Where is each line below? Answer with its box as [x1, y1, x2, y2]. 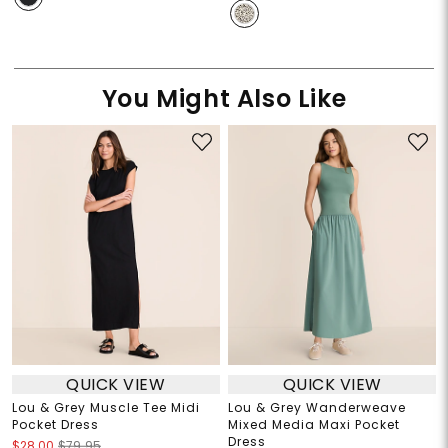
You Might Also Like [101, 82, 347, 116]
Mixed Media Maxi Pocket [228, 416, 400, 434]
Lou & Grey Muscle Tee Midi [11, 399, 200, 417]
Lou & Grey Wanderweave [228, 399, 406, 417]
